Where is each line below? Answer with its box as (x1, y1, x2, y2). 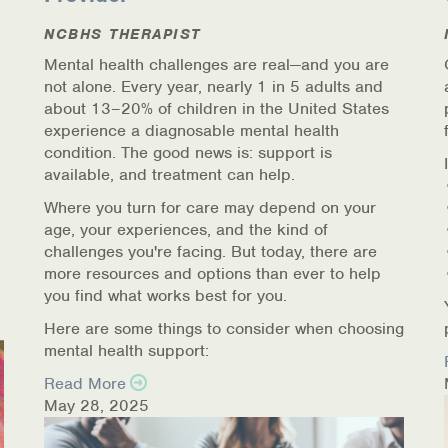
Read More (44, 373, 126, 394)
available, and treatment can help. (44, 164, 295, 185)
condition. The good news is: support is (44, 142, 332, 163)
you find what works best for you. (44, 285, 287, 306)
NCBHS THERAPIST (44, 25, 201, 43)
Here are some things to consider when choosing (44, 318, 404, 339)
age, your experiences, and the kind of (44, 219, 328, 240)
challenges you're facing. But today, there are (44, 241, 377, 262)
